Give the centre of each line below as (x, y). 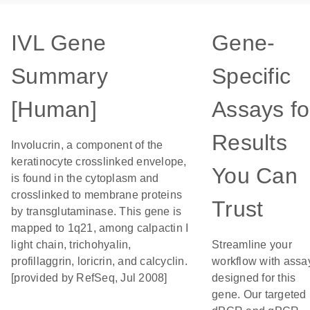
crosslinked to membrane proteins (97, 195)
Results (249, 143)
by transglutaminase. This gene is (97, 211)
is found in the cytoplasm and (85, 178)
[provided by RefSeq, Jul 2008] (89, 278)
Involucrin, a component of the (87, 145)
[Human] (54, 109)
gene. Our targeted (259, 294)
